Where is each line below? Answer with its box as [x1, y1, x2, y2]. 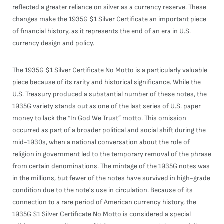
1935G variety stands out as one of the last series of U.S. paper [12, 102, 201, 110]
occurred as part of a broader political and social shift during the [12, 126, 206, 134]
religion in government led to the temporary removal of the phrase [12, 150, 211, 158]
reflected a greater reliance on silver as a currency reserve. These [12, 3, 206, 11]
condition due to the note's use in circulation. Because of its [12, 186, 193, 194]
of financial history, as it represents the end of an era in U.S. [12, 27, 191, 35]
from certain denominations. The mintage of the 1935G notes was [12, 162, 210, 170]
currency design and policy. [12, 39, 94, 47]
